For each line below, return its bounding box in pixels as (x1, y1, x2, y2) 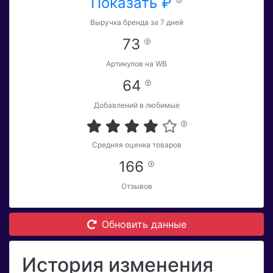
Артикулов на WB (106, 59, 167, 69)
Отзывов (121, 182, 152, 191)
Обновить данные (101, 218, 186, 231)
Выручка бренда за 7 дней (90, 18, 183, 27)
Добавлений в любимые (93, 101, 180, 110)
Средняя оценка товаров (91, 140, 182, 150)
